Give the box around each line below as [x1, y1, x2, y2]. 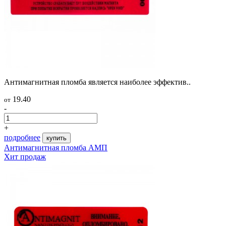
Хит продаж [4, 152, 46, 161]
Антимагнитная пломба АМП [4, 143, 107, 152]
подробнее [4, 133, 40, 142]
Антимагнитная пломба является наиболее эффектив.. [4, 77, 191, 86]
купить [46, 134, 67, 142]
